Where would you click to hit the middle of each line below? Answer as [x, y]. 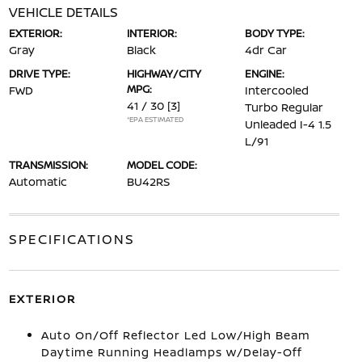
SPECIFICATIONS [72, 239]
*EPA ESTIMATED [155, 119]
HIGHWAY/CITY [164, 74]
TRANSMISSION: [48, 165]
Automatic [38, 181]
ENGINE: [265, 74]
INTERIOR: [152, 33]
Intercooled [277, 90]
